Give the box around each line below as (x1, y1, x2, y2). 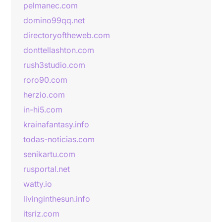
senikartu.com (23, 149, 75, 159)
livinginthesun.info (23, 194, 90, 204)
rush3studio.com (23, 60, 85, 70)
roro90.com (23, 75, 67, 85)
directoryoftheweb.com (23, 30, 110, 40)
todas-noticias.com (23, 134, 95, 144)
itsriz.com (23, 209, 59, 219)
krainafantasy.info (23, 119, 89, 129)
